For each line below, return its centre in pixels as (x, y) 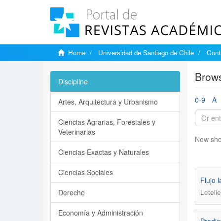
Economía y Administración (101, 213)
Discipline (73, 81)
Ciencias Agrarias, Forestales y (107, 122)
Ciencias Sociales (86, 172)
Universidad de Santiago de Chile (146, 53)
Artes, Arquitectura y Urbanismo (108, 102)
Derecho (72, 192)
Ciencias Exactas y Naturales (104, 152)
